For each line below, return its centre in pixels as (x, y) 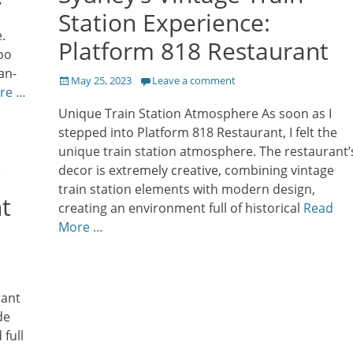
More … (81, 227)
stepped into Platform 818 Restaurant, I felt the (198, 133)
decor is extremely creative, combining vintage (196, 171)
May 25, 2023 (101, 81)
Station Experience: (164, 23)
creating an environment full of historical (181, 208)
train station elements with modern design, (187, 190)
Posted (74, 80)
